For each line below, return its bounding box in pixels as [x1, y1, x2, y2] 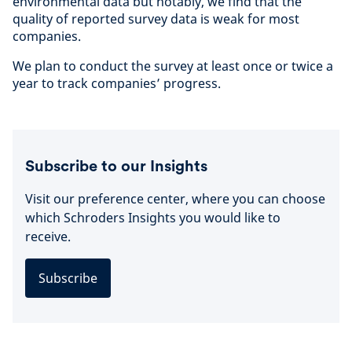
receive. [25, 228, 71, 246]
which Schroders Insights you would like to [25, 209, 280, 227]
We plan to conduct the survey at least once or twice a [13, 57, 333, 75]
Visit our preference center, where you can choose [25, 190, 325, 208]
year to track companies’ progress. [13, 75, 221, 93]
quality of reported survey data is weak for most [13, 10, 299, 28]
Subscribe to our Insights [25, 156, 207, 176]
